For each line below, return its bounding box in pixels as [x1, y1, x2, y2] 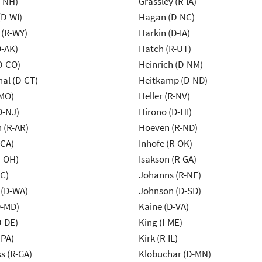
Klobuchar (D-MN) [138, 247, 211, 261]
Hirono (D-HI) [138, 105, 192, 119]
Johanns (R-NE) [138, 168, 201, 182]
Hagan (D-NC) [138, 11, 195, 24]
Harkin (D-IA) [138, 26, 190, 40]
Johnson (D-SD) [138, 184, 201, 198]
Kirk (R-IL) [138, 232, 178, 245]
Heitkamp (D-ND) [138, 74, 208, 87]
